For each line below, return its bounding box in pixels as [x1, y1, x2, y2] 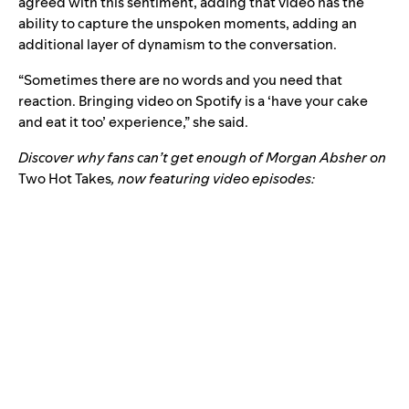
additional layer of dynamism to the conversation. [18, 34, 340, 54]
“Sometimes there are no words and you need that [18, 69, 342, 89]
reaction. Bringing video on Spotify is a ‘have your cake [18, 90, 368, 110]
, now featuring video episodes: [111, 168, 318, 188]
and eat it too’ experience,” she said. [18, 111, 251, 131]
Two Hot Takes [18, 168, 111, 188]
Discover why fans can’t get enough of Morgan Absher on [18, 147, 386, 167]
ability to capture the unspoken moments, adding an [18, 13, 357, 33]
